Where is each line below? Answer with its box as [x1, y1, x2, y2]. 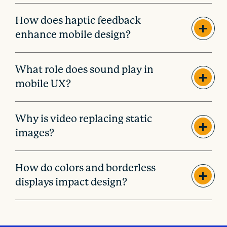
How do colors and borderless [15, 162, 156, 174]
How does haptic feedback [15, 15, 141, 27]
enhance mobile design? [15, 29, 131, 41]
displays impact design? [15, 176, 128, 188]
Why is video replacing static [15, 113, 153, 125]
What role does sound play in [15, 64, 154, 76]
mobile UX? [15, 78, 71, 90]
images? [15, 127, 55, 139]
